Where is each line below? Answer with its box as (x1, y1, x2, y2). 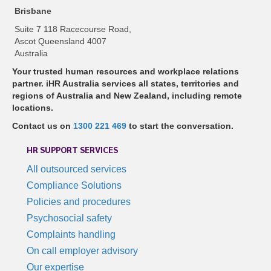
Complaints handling (27, 229, 116, 240)
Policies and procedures (27, 197, 131, 207)
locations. (12, 103, 53, 113)
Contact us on (12, 121, 73, 131)
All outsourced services (27, 164, 126, 175)
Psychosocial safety (27, 213, 112, 224)
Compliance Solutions (27, 180, 122, 191)
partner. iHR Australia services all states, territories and (12, 79, 239, 89)
